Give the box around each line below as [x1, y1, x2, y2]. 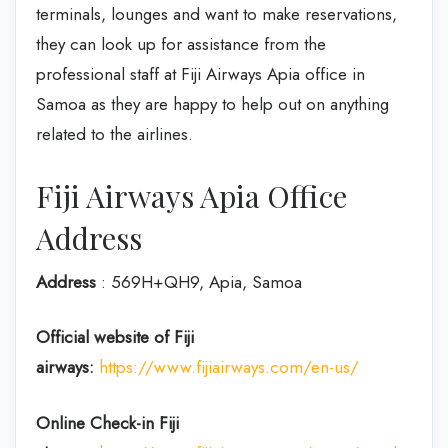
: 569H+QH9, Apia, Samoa [96, 269, 302, 294]
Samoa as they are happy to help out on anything [36, 92, 389, 116]
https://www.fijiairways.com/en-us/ [99, 355, 359, 379]
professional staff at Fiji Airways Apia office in [36, 62, 365, 86]
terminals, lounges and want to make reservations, [36, 2, 397, 26]
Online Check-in [36, 410, 154, 435]
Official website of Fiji [36, 325, 194, 349]
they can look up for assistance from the [36, 32, 326, 56]
